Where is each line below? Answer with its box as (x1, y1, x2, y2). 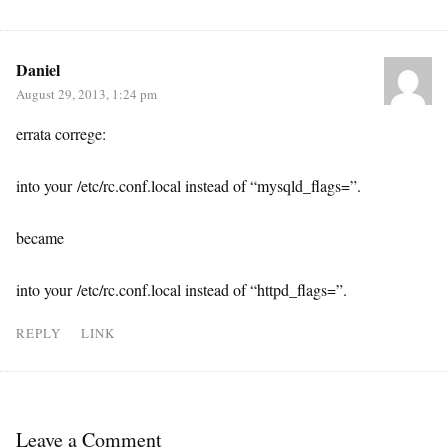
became (16, 227, 64, 248)
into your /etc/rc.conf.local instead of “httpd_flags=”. (16, 279, 347, 300)
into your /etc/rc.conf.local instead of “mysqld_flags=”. (16, 175, 361, 196)
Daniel (16, 58, 60, 81)
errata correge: (16, 123, 106, 144)
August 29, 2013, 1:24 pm (16, 85, 157, 103)
